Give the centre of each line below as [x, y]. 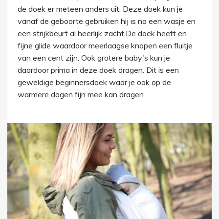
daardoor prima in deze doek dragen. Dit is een [98, 70]
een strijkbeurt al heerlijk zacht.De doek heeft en [102, 33]
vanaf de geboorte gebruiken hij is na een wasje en [106, 21]
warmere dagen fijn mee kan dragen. [81, 94]
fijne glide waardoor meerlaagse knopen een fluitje [105, 45]
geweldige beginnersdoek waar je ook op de [94, 82]
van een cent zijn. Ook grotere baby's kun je [94, 58]
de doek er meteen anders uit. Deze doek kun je [100, 9]
